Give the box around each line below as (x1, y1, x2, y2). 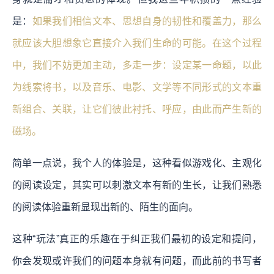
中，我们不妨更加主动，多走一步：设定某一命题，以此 (12, 59, 262, 70)
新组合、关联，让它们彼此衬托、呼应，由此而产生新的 (12, 103, 262, 114)
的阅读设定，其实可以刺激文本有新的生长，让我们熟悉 (12, 179, 262, 190)
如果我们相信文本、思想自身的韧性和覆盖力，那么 (32, 15, 262, 26)
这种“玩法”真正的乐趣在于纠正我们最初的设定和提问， (12, 233, 262, 244)
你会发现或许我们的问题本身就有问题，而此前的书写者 (12, 255, 262, 266)
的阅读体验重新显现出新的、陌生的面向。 (12, 201, 198, 212)
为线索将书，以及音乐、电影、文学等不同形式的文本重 (12, 81, 262, 92)
